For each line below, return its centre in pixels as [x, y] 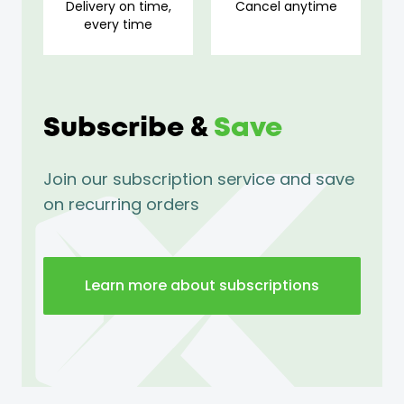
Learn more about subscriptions [202, 286]
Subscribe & [129, 129]
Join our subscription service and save [199, 179]
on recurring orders [121, 205]
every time [118, 25]
